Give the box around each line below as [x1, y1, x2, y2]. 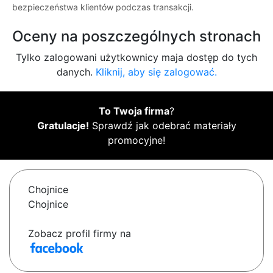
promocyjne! [108, 134, 165, 147]
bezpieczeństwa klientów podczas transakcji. [12, 2, 194, 13]
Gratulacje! [37, 119, 89, 132]
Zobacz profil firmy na [28, 227, 131, 240]
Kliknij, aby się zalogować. [95, 66, 217, 79]
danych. [56, 66, 96, 79]
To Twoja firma [99, 105, 169, 118]
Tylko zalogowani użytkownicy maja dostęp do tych [16, 51, 257, 64]
